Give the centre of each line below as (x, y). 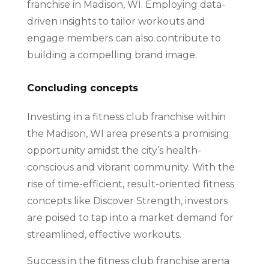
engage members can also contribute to (124, 38)
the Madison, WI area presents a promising (128, 134)
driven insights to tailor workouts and (116, 21)
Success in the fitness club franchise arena (128, 261)
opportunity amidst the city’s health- (114, 150)
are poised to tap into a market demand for (130, 218)
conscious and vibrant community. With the (131, 167)
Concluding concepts (82, 88)
